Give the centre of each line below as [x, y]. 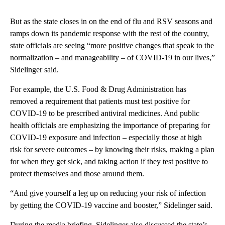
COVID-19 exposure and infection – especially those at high [106, 138]
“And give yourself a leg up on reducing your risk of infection [108, 193]
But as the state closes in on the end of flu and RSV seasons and [111, 22]
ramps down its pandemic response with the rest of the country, [109, 34]
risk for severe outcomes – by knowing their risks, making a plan [112, 150]
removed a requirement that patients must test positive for [100, 101]
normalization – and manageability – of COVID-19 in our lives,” [113, 58]
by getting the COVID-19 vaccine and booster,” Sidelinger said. [111, 205]
